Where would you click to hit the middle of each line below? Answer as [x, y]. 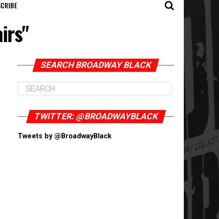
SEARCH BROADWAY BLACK [96, 65]
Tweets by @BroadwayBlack [65, 136]
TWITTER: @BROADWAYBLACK [96, 116]
